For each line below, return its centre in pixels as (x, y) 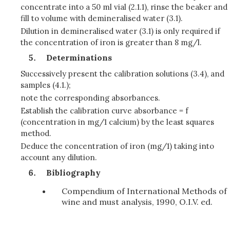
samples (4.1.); (46, 85)
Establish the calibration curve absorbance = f (104, 111)
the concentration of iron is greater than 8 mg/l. (111, 42)
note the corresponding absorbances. (90, 98)
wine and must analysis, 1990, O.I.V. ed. (137, 202)
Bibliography (73, 172)
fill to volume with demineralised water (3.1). (102, 18)
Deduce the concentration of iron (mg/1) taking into (117, 146)
